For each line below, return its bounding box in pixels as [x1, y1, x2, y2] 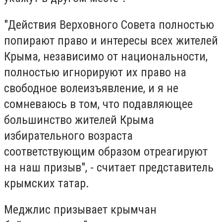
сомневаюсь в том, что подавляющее [4, 97, 193, 111]
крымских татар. [4, 176, 89, 190]
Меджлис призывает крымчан [4, 203, 157, 217]
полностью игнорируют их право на [4, 65, 186, 79]
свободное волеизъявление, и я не [4, 81, 178, 95]
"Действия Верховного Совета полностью [4, 17, 214, 32]
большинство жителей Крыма [4, 112, 154, 127]
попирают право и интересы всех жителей [4, 33, 218, 48]
